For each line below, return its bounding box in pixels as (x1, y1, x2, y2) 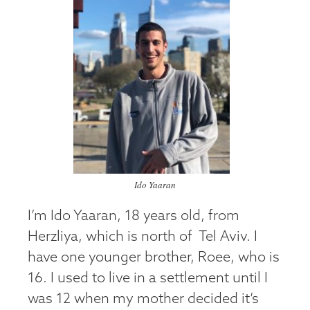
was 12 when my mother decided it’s (28, 292, 259, 307)
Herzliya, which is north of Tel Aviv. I (28, 230, 257, 244)
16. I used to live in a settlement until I (28, 271, 268, 286)
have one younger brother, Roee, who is (28, 250, 280, 265)
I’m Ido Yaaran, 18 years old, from (28, 209, 239, 224)
